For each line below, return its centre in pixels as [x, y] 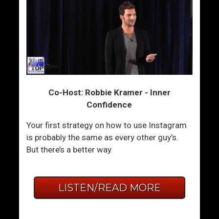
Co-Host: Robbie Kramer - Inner [109, 93]
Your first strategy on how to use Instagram [107, 125]
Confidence [109, 105]
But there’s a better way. [70, 150]
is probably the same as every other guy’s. [103, 138]
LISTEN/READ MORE [109, 188]
